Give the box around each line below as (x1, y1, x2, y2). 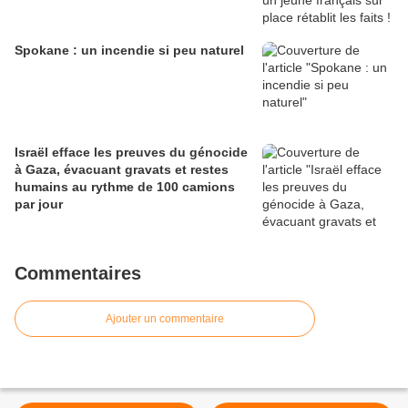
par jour (15, 197, 63, 212)
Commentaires (15, 263, 141, 284)
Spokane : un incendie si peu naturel (15, 43, 244, 58)
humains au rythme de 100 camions (15, 179, 235, 195)
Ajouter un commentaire (106, 312, 224, 326)
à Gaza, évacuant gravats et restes (15, 162, 229, 178)
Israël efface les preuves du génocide (15, 145, 248, 160)
